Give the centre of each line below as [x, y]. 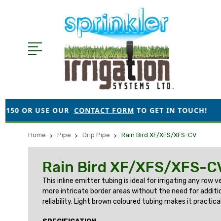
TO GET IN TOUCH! [124, 110]
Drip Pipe [96, 135]
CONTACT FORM [57, 110]
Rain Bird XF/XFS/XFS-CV [159, 135]
